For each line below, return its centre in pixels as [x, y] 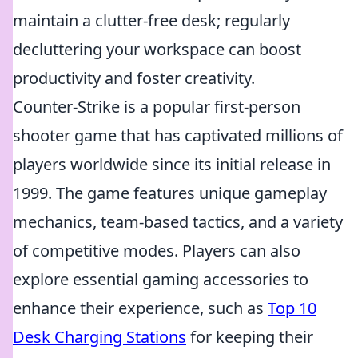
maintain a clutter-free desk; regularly [151, 20]
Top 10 [292, 308]
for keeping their [250, 337]
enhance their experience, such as [140, 308]
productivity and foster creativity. [134, 78]
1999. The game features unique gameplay [170, 193]
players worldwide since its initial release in [172, 164]
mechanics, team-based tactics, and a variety [178, 222]
